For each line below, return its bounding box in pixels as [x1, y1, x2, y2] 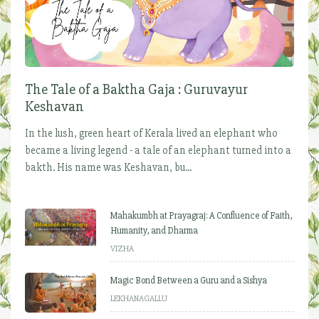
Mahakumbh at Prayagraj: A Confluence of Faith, [110, 210, 293, 222]
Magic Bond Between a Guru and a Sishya [110, 275, 267, 287]
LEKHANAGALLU [110, 293, 167, 305]
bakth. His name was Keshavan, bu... [25, 161, 192, 174]
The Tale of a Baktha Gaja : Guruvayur [25, 80, 248, 99]
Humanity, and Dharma [110, 225, 198, 237]
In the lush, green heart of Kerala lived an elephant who [25, 127, 278, 140]
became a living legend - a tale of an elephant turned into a [25, 144, 291, 157]
